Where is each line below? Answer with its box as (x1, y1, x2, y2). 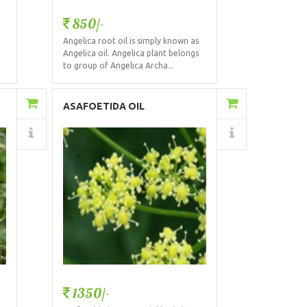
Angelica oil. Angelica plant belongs (62, 49, 199, 58)
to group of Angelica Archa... (62, 61, 174, 70)
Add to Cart (129, 99, 186, 110)
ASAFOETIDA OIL (62, 101, 145, 112)
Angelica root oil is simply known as (62, 36, 199, 45)
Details (144, 129, 180, 140)
